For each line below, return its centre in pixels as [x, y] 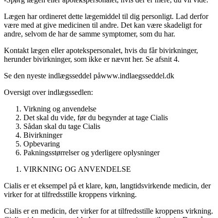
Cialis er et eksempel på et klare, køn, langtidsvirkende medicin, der [107, 186]
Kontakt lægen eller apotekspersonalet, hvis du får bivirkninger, [101, 51]
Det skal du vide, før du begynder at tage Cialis [96, 118]
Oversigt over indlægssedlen [47, 92]
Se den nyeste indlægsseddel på [52, 76]
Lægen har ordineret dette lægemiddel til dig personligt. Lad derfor [106, 17]
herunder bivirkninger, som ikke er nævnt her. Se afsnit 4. [92, 59]
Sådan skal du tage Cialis [62, 127]
